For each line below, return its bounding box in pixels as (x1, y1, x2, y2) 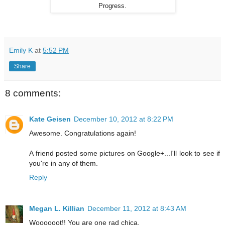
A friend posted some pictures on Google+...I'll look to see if (29, 149, 220, 158)
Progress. (98, 2, 127, 10)
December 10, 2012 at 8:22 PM (74, 115, 173, 124)
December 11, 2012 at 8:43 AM (87, 204, 186, 213)
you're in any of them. (29, 159, 98, 168)
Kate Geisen (29, 115, 71, 124)
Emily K (9, 46, 33, 54)
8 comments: (5, 87, 61, 98)
